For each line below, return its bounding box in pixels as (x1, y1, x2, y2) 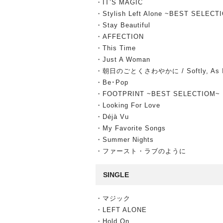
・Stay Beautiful (96, 21, 150, 29)
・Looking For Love (96, 102, 160, 109)
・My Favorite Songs (96, 124, 166, 132)
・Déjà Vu (96, 113, 129, 120)
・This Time (96, 44, 136, 52)
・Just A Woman (96, 56, 150, 63)
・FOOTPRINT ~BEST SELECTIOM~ (96, 90, 220, 98)
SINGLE (103, 171, 129, 179)
